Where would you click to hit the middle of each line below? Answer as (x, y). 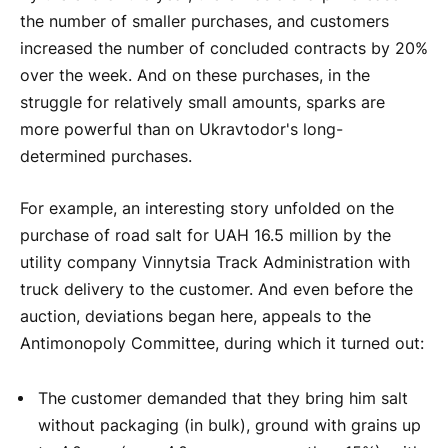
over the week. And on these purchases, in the (195, 76)
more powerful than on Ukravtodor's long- (181, 130)
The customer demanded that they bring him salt (223, 399)
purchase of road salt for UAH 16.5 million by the (205, 235)
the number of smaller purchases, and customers (204, 22)
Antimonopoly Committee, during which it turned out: (222, 343)
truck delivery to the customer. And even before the (216, 289)
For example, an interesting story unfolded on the (207, 208)
